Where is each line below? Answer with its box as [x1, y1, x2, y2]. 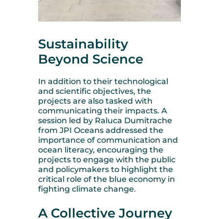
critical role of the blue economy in [38, 174, 175, 184]
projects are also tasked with [38, 96, 153, 106]
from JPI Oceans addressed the [38, 125, 163, 135]
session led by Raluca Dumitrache [38, 115, 172, 125]
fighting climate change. [38, 184, 136, 194]
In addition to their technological [38, 76, 168, 86]
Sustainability [38, 36, 128, 52]
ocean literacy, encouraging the [38, 145, 163, 154]
